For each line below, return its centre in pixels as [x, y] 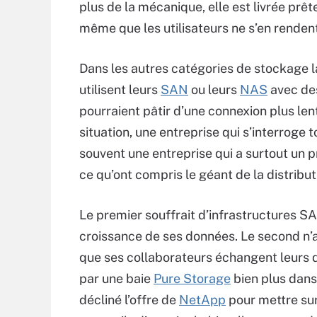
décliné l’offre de [129, 300]
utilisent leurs [120, 90]
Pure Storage [192, 278]
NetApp [202, 300]
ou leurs [214, 90]
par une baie [116, 278]
